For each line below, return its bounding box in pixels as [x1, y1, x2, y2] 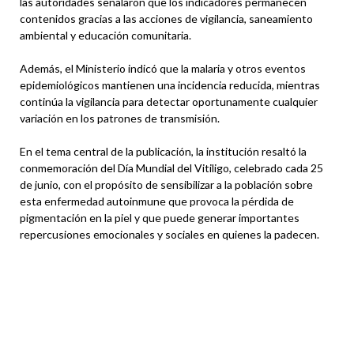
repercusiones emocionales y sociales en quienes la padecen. [20, 227, 319, 241]
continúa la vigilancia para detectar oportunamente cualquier [20, 94, 318, 108]
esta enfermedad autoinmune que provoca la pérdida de [20, 194, 294, 208]
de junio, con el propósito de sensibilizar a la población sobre [20, 177, 313, 191]
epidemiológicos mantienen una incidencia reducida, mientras [20, 77, 320, 92]
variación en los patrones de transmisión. [20, 111, 220, 125]
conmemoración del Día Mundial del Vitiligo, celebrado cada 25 [20, 160, 323, 175]
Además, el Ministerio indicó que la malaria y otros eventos [20, 61, 306, 75]
